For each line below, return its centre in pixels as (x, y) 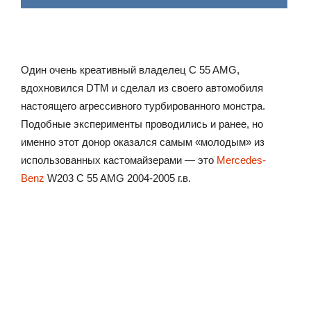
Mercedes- (241, 160)
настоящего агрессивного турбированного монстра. (143, 106)
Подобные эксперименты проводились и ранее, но (142, 124)
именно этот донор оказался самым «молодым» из (143, 142)
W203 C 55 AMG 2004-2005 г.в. (118, 178)
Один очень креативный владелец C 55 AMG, (130, 70)
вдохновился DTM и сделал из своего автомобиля (142, 88)
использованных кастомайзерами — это (119, 160)
